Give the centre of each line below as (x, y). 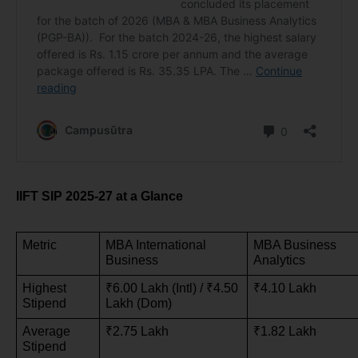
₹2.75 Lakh (137, 332)
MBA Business (294, 245)
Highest (44, 288)
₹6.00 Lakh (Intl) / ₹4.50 (171, 288)
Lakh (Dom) (138, 304)
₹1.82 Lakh (284, 332)
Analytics (279, 261)
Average (46, 332)
